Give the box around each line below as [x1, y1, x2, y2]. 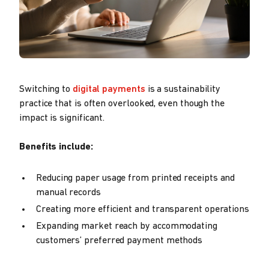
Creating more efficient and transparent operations [36, 204, 249, 214]
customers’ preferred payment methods [36, 235, 203, 246]
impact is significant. [19, 113, 105, 123]
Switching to [19, 84, 73, 94]
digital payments [72, 84, 145, 94]
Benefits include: [19, 142, 93, 152]
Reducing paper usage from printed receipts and [36, 173, 235, 183]
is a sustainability [145, 84, 221, 94]
